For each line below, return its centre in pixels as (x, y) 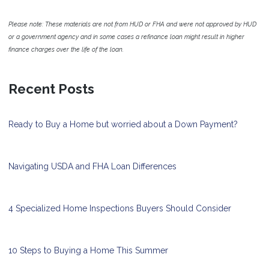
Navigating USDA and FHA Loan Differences (92, 167)
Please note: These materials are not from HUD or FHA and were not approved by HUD (132, 24)
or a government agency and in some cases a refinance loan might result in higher (126, 37)
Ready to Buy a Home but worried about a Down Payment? (123, 125)
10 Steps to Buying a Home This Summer (88, 251)
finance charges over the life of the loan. (66, 50)
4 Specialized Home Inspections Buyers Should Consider (120, 209)
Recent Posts (51, 89)
